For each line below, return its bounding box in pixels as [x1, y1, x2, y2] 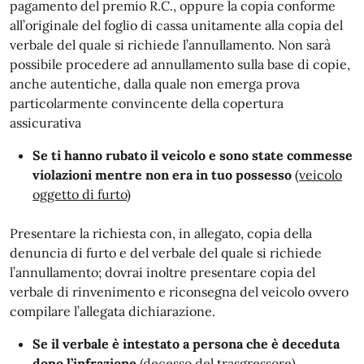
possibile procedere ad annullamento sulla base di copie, [10, 56, 350, 72]
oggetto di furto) [32, 186, 131, 202]
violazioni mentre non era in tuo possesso [32, 167, 292, 183]
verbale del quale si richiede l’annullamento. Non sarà [10, 37, 331, 53]
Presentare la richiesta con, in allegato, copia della [10, 225, 312, 241]
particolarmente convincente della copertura [10, 95, 284, 111]
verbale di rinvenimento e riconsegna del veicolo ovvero [10, 284, 349, 300]
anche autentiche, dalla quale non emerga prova [10, 76, 300, 92]
